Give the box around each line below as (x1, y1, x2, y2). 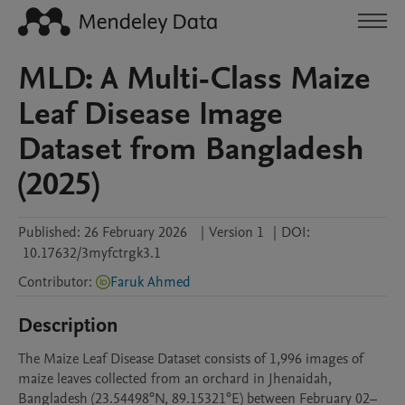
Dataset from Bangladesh (18, 127, 364, 171)
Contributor (18, 272, 89, 292)
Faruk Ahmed (110, 272, 191, 292)
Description (18, 312, 118, 339)
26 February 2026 (84, 222, 187, 242)
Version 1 (209, 222, 264, 242)
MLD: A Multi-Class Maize (18, 57, 371, 100)
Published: (18, 222, 80, 242)
